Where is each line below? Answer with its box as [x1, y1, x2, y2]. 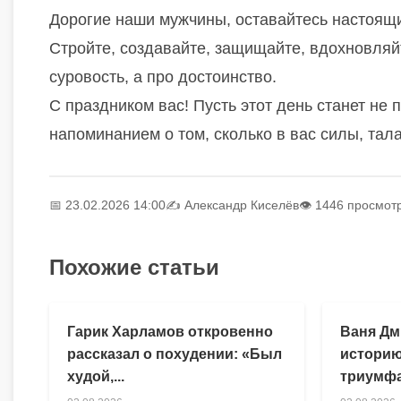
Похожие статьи [49, 254, 219, 279]
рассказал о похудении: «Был [67, 346, 282, 362]
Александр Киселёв [184, 197, 299, 212]
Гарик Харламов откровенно [67, 323, 273, 339]
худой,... [67, 368, 124, 384]
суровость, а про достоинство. [49, 67, 277, 86]
